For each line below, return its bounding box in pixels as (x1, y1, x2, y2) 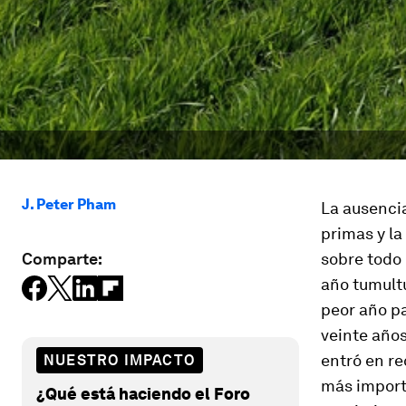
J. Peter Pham (22, 196, 116, 213)
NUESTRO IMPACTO (43, 351, 196, 369)
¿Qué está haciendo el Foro (36, 383, 250, 403)
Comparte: (22, 249, 102, 268)
